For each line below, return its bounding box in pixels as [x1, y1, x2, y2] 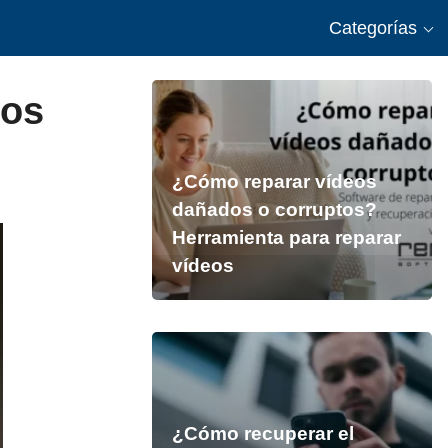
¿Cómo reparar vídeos [171, 171, 377, 192]
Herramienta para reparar [171, 227, 401, 248]
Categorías [329, 18, 417, 38]
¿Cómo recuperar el [171, 423, 354, 444]
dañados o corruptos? [171, 199, 377, 220]
